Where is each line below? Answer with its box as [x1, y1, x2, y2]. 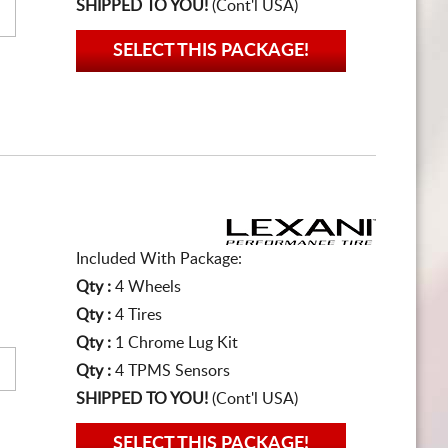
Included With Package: [76, 251, 242, 267]
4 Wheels [115, 279, 181, 295]
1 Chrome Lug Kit [115, 335, 238, 351]
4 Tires [115, 307, 162, 323]
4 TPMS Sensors [115, 363, 230, 379]
